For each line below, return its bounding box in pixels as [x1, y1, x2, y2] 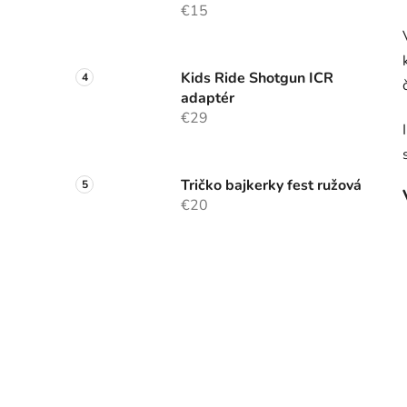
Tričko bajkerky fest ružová [181, 175, 362, 196]
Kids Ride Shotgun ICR [181, 68, 333, 89]
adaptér [181, 88, 234, 109]
